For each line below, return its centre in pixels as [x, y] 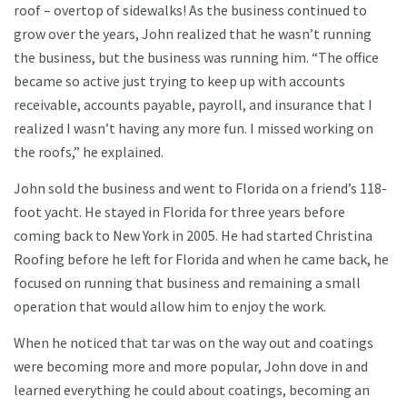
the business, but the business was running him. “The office [196, 58]
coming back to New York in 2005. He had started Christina [193, 236]
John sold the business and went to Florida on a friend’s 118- [200, 189]
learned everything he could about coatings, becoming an [192, 390]
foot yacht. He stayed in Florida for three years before [179, 212]
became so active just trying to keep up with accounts [179, 81]
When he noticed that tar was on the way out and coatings [194, 343]
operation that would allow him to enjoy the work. [170, 307]
